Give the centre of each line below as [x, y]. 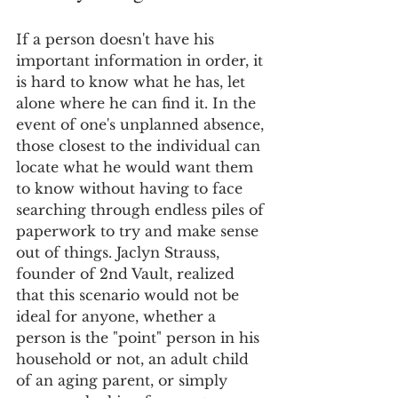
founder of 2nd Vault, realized [127, 274]
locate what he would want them [137, 167]
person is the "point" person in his [140, 338]
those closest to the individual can [140, 146]
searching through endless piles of [142, 210]
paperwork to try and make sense [139, 231]
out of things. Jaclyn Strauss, [120, 252]
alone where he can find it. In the [138, 103]
